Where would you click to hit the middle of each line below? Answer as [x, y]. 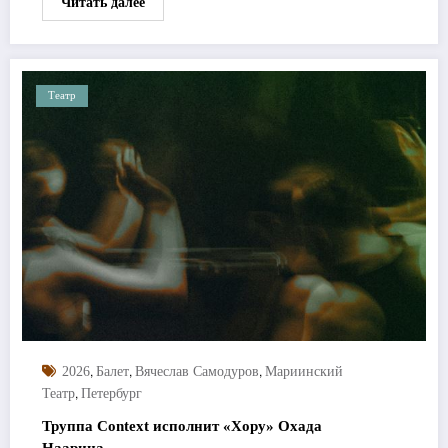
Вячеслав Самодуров [197, 371]
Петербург [111, 393]
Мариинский [304, 371]
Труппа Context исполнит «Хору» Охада [182, 425]
